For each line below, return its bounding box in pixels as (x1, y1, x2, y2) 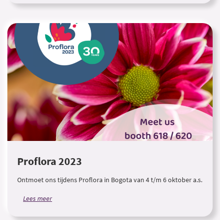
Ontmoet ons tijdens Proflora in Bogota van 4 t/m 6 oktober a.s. (17, 175, 202, 184)
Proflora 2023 (17, 154, 82, 168)
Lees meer (23, 194, 52, 203)
